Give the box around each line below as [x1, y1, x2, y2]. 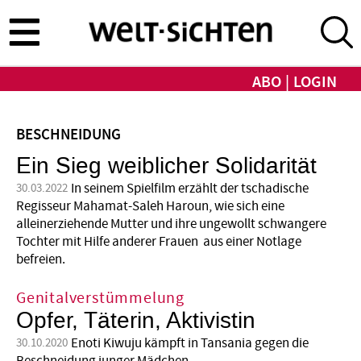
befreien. [16, 250, 65, 268]
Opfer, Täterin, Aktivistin [16, 306, 255, 336]
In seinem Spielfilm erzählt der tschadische [71, 179, 309, 197]
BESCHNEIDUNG [16, 124, 121, 145]
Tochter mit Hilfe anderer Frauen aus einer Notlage [16, 232, 301, 251]
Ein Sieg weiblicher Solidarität [16, 151, 317, 180]
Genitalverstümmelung [16, 288, 185, 309]
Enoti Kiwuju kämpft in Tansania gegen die [71, 334, 309, 353]
